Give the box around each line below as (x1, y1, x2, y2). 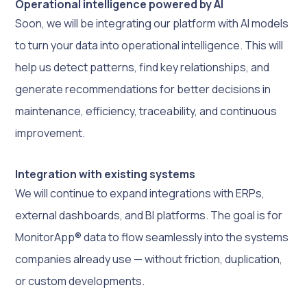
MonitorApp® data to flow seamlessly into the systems (15, 229, 289, 245)
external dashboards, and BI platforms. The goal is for (15, 207, 283, 223)
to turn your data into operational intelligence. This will (15, 37, 284, 53)
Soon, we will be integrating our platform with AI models (15, 15, 289, 31)
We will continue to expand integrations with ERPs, (15, 185, 265, 201)
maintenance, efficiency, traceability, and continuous (15, 103, 278, 119)
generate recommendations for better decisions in (15, 81, 271, 97)
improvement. (15, 125, 86, 140)
